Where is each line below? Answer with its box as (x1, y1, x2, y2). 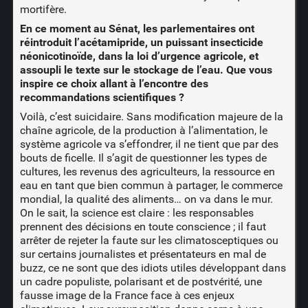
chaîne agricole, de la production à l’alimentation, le (19, 123, 267, 137)
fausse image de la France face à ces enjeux (19, 288, 234, 302)
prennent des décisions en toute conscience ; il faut (19, 219, 266, 233)
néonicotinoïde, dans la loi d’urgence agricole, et (19, 49, 258, 63)
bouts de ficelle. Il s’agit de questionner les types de (19, 151, 267, 164)
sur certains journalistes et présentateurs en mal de (19, 247, 266, 261)
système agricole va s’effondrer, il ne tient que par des (19, 137, 278, 151)
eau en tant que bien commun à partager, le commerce (19, 178, 283, 192)
